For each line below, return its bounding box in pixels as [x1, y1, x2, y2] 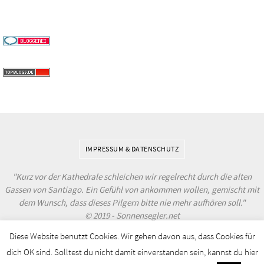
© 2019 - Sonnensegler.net [84, 210, 180, 222]
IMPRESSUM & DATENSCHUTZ [85, 144, 179, 154]
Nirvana [117, 233, 143, 244]
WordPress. [150, 233, 186, 244]
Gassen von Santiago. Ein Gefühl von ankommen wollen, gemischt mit [5, 184, 259, 196]
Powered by [78, 233, 117, 244]
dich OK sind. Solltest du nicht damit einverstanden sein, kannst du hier [6, 246, 258, 258]
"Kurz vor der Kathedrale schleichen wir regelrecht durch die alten [12, 171, 252, 183]
